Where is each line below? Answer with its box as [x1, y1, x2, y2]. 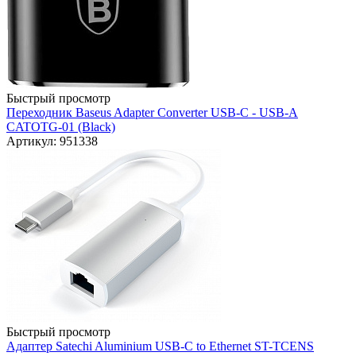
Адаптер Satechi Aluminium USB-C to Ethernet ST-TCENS [6, 339, 314, 354]
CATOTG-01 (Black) [6, 120, 115, 134]
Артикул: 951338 [6, 134, 98, 149]
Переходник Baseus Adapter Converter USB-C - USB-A [6, 106, 298, 120]
